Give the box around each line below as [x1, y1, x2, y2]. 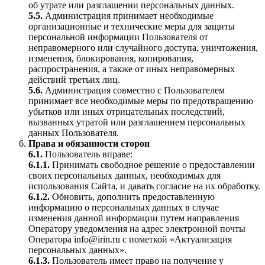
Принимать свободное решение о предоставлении [50, 160, 255, 170]
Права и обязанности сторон [28, 138, 150, 148]
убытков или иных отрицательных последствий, [28, 106, 225, 117]
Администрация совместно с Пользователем [43, 85, 225, 95]
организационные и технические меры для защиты [28, 21, 235, 31]
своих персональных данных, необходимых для [28, 170, 221, 180]
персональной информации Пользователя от [28, 32, 208, 42]
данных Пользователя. [28, 128, 119, 138]
